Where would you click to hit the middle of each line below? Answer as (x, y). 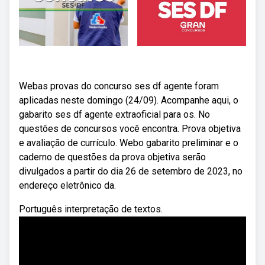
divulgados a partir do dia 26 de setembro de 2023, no (131, 171)
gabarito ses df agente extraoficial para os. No (114, 114)
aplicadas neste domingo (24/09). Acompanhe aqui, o (129, 100)
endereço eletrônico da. (67, 185)
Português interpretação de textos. (91, 209)
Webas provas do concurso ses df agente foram (119, 86)
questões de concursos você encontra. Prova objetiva (130, 129)
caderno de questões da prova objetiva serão (112, 157)
